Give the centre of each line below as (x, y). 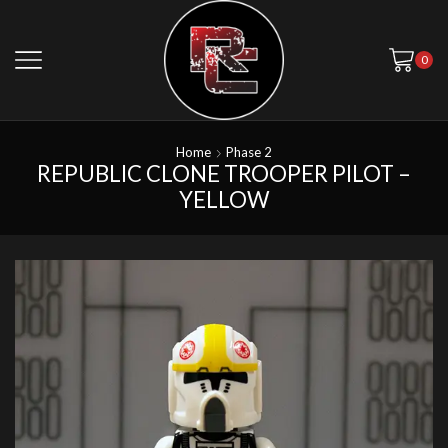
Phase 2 (249, 152)
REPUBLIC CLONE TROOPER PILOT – (224, 174)
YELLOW (224, 200)
